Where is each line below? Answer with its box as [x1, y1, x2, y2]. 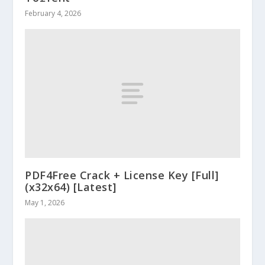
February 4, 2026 [25, 8, 82, 19]
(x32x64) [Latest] [25, 180, 117, 195]
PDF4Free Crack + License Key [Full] [25, 168, 219, 183]
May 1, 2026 [25, 198, 65, 208]
